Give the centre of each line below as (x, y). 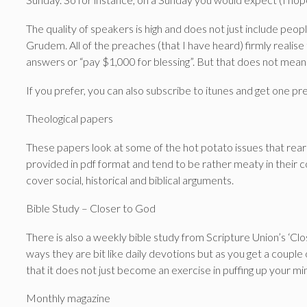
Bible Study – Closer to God (91, 208)
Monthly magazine (68, 298)
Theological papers (70, 119)
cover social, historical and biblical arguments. (130, 180)
